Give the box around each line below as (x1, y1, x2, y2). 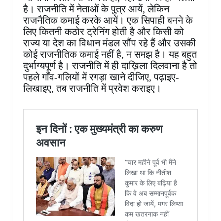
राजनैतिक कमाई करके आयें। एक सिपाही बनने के (23, 15, 193, 26)
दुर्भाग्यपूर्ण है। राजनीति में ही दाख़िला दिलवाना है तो (23, 60, 197, 72)
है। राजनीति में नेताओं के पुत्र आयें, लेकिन (23, 3, 169, 15)
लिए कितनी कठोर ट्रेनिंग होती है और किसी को (23, 26, 184, 37)
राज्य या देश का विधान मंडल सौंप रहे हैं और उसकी (23, 37, 196, 49)
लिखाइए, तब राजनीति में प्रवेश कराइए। (23, 83, 161, 94)
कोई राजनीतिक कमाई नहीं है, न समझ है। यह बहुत (23, 49, 197, 60)
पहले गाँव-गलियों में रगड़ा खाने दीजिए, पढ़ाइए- (23, 72, 179, 83)
